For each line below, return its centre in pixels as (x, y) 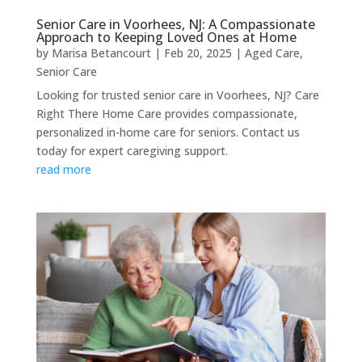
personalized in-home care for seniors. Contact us (168, 132)
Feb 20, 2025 (198, 53)
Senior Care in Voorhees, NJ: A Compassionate (175, 24)
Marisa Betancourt (101, 53)
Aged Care (272, 53)
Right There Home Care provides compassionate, (166, 113)
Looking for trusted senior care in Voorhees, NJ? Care (177, 95)
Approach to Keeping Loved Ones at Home (166, 37)
